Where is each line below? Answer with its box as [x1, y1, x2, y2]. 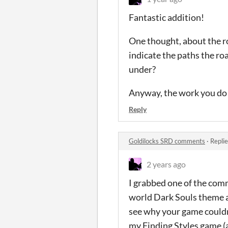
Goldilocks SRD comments [129, 136, 205, 145]
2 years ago [147, 159, 186, 169]
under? [129, 63, 156, 75]
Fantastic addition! [129, 11, 204, 23]
